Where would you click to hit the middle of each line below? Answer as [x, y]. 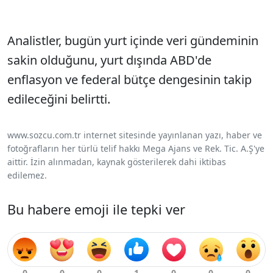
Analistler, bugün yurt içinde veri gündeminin [133, 41]
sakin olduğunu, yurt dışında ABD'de [109, 60]
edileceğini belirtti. [59, 99]
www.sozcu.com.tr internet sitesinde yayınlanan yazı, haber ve [135, 135]
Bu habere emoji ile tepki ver [96, 210]
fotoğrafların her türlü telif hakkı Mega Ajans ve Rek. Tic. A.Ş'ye [136, 149]
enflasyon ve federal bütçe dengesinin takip [129, 80]
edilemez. [27, 175]
